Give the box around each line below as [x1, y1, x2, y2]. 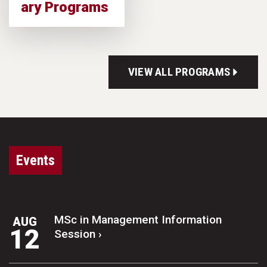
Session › [54, 226, 102, 241]
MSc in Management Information [54, 212, 222, 226]
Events [16, 151, 55, 169]
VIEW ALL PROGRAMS [128, 65, 233, 79]
